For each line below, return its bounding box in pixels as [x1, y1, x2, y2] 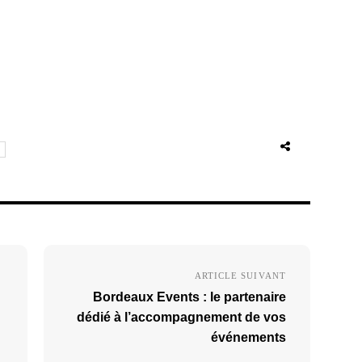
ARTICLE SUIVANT [194, 271, 286, 280]
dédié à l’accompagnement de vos [77, 310, 286, 324]
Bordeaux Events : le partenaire [93, 290, 286, 304]
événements [211, 330, 286, 344]
